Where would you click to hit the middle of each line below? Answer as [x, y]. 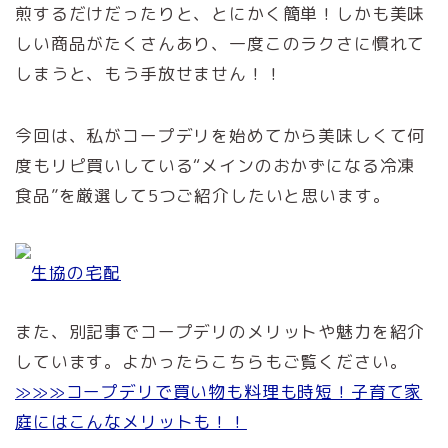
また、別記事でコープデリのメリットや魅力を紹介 [220, 331]
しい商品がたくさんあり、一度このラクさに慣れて [220, 43]
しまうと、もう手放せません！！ [149, 73]
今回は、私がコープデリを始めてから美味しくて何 [220, 135]
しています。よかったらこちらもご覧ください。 [211, 361]
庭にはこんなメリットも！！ [131, 421]
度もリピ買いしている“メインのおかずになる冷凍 [215, 165]
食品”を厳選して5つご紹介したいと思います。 [203, 195]
